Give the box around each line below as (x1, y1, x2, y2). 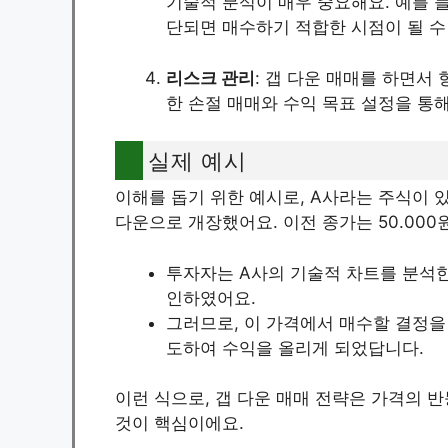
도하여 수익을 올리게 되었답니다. (166, 337, 424, 358)
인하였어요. (166, 287, 256, 308)
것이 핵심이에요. (115, 413, 244, 434)
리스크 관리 (166, 67, 255, 88)
